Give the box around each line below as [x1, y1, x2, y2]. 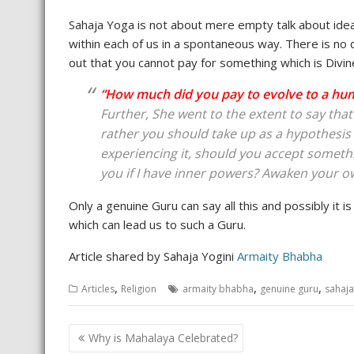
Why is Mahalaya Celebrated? [88, 330, 238, 345]
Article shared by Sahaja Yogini [69, 248, 237, 264]
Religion [121, 282, 156, 296]
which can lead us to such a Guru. [69, 217, 246, 232]
